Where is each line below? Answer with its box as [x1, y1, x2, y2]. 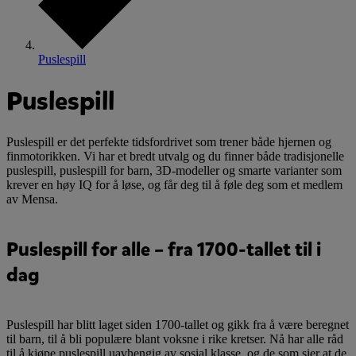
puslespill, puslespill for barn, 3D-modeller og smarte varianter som [6, 164, 342, 178]
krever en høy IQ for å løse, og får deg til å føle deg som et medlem [6, 178, 342, 192]
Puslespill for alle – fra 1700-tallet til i [6, 237, 321, 263]
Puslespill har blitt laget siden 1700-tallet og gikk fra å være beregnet [6, 317, 349, 331]
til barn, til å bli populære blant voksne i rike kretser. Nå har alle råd [6, 331, 343, 346]
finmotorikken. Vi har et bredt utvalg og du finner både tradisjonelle [6, 149, 344, 164]
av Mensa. [6, 192, 58, 207]
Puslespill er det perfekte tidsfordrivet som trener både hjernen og [6, 135, 331, 149]
